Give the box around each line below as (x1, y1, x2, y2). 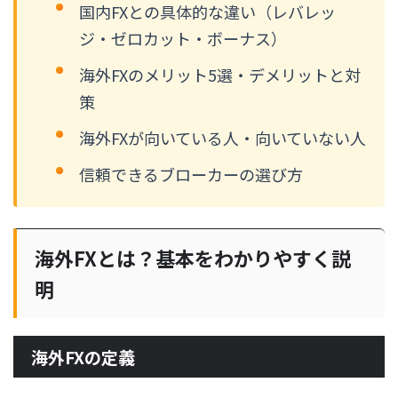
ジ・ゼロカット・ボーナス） (79, 26, 287, 50)
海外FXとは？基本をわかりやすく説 (35, 243, 351, 272)
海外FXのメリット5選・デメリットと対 (79, 63, 361, 87)
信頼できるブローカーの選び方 (79, 163, 303, 187)
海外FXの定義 (31, 345, 135, 369)
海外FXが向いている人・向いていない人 (79, 126, 366, 150)
